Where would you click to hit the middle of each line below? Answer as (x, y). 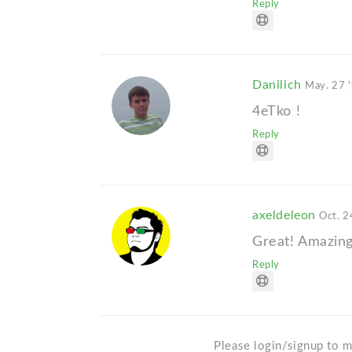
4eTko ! (277, 112)
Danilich (279, 85)
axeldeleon (286, 216)
